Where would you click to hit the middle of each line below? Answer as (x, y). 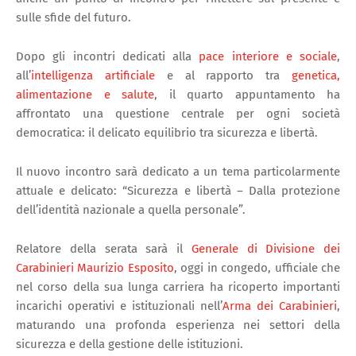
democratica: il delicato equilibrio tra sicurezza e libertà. (167, 132)
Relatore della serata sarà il (104, 248)
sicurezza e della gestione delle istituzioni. (130, 344)
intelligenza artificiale (93, 75)
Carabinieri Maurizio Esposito (95, 267)
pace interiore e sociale (268, 56)
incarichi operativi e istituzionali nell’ (119, 306)
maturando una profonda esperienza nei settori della (178, 325)
